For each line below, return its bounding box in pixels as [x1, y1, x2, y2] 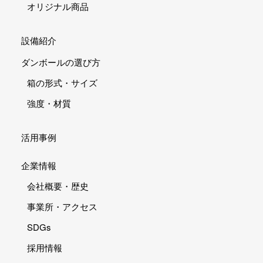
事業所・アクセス [26, 200, 97, 213]
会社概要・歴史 [26, 180, 89, 192]
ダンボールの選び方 [21, 56, 100, 68]
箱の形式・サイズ [26, 76, 97, 89]
